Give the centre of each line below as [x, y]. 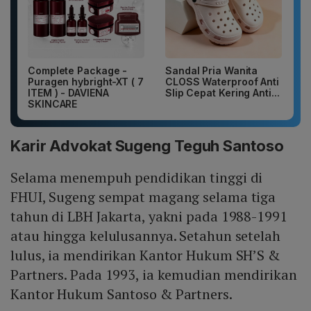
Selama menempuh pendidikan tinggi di [137, 178]
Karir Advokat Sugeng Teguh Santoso [147, 146]
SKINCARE [53, 104]
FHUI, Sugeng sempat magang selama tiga [143, 197]
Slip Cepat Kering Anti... [222, 93]
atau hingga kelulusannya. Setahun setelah [145, 236]
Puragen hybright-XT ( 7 [86, 82]
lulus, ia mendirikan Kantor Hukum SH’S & [145, 255]
